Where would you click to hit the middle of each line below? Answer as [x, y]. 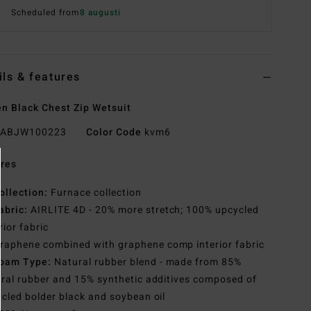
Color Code [114, 133]
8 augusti [100, 13]
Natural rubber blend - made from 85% [147, 262]
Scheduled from [45, 13]
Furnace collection [94, 193]
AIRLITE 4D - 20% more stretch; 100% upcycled [144, 210]
